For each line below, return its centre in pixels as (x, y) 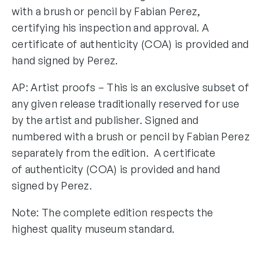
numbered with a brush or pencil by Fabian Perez (131, 136)
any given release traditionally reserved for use (126, 103)
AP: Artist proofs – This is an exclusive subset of (131, 87)
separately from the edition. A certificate (114, 152)
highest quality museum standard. (93, 228)
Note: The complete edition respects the (113, 212)
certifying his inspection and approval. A (111, 27)
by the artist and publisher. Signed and (105, 120)
